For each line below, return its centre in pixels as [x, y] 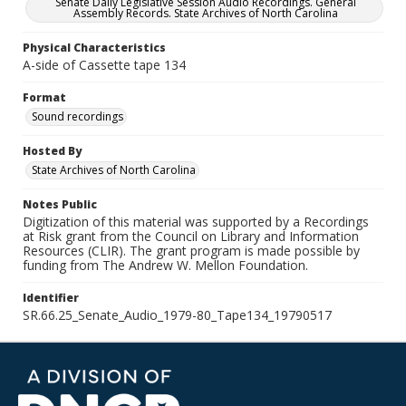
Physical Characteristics [94, 48]
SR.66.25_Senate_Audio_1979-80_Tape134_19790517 [177, 315]
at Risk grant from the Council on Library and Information [191, 236]
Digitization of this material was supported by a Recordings [196, 222]
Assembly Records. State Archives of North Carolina [206, 13]
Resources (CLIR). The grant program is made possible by [191, 251]
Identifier [51, 298]
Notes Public [60, 204]
